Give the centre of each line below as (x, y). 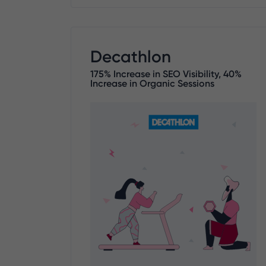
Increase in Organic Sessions (152, 83)
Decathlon (131, 56)
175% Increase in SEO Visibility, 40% (166, 73)
